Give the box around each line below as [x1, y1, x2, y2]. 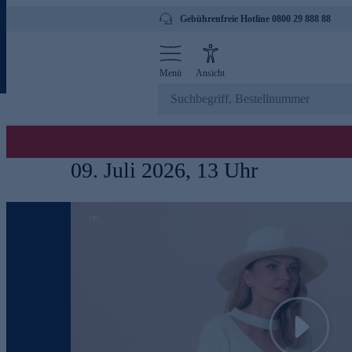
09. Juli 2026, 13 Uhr [71, 158, 258, 182]
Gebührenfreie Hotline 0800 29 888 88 [180, 13, 331, 24]
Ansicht [196, 68, 225, 79]
